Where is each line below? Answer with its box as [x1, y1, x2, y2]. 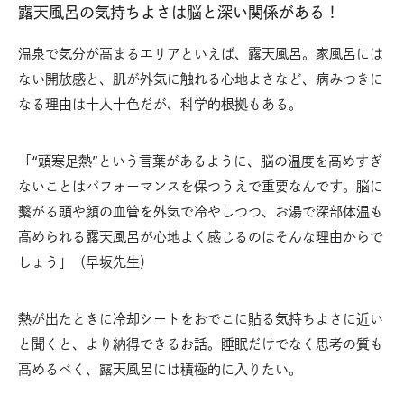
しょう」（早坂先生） [18, 253, 153, 271]
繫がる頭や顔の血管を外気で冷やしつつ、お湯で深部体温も [18, 203, 383, 221]
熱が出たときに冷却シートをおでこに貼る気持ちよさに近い [18, 310, 383, 328]
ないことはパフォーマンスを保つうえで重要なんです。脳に [18, 178, 383, 196]
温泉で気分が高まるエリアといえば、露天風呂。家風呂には [18, 45, 383, 63]
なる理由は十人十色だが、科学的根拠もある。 [18, 96, 302, 114]
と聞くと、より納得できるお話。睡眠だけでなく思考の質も [18, 335, 383, 353]
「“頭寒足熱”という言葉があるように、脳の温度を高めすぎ [18, 152, 382, 170]
